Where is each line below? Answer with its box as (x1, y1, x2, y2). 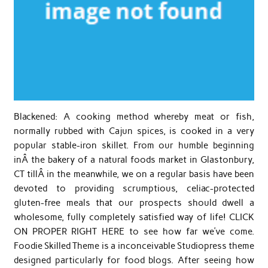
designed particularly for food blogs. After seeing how (13, 255, 255, 266)
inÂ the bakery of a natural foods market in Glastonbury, (13, 154, 255, 166)
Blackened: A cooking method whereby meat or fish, (13, 111, 255, 123)
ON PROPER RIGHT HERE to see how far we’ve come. (13, 226, 255, 237)
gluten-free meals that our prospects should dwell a (13, 197, 255, 209)
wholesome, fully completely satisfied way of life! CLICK (13, 212, 255, 223)
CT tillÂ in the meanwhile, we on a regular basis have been (13, 169, 255, 180)
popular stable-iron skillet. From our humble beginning (13, 140, 255, 151)
